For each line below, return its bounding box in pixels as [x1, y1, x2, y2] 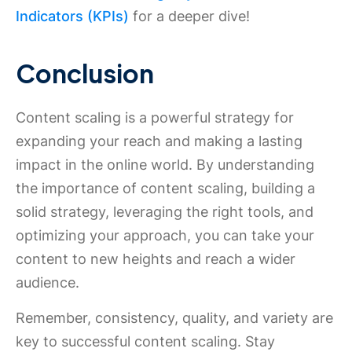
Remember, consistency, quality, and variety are [16, 310, 333, 326]
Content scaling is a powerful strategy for [16, 109, 294, 126]
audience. [16, 274, 79, 291]
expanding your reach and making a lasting [16, 133, 302, 149]
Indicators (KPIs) [16, 8, 129, 24]
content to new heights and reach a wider [16, 251, 295, 267]
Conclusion [16, 57, 154, 89]
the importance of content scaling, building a [16, 180, 315, 196]
